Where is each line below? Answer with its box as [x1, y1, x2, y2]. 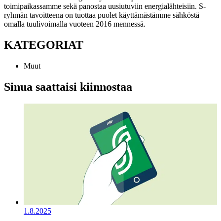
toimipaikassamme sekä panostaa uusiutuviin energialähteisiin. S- [4, 1, 206, 10]
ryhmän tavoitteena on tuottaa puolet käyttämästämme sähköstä [4, 10, 199, 19]
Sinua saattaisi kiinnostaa [4, 80, 132, 93]
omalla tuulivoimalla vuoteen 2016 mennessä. [4, 19, 146, 28]
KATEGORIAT [4, 38, 83, 51]
